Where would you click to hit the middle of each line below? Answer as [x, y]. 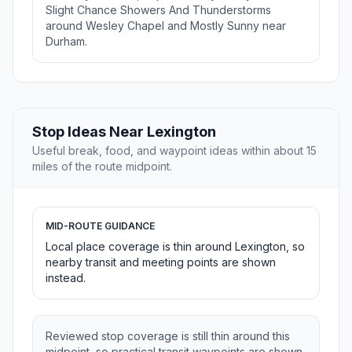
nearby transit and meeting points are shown [161, 262]
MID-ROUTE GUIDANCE [100, 226]
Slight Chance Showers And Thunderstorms [158, 10]
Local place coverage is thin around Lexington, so [175, 247]
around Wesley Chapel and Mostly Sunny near [166, 26]
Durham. [66, 42]
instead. [66, 278]
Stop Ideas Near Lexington [124, 132]
